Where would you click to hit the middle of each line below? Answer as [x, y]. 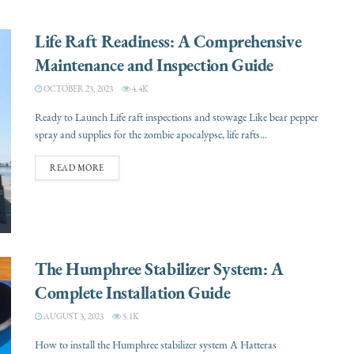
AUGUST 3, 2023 [73, 316]
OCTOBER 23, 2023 [77, 89]
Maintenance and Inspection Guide [154, 65]
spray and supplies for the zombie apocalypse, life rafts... [151, 135]
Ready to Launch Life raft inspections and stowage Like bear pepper [177, 118]
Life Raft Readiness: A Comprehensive [168, 41]
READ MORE [77, 168]
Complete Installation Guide [133, 292]
